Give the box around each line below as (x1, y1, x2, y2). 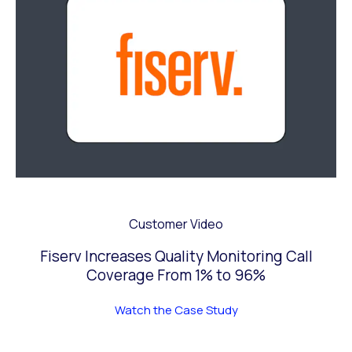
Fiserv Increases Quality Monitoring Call (39, 246, 313, 267)
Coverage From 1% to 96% (86, 265, 266, 286)
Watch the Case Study (114, 302, 238, 319)
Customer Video (129, 215, 223, 233)
